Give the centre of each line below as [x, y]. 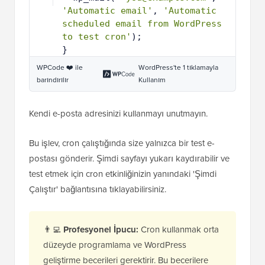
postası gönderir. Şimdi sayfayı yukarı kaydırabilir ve [129, 174]
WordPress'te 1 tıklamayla [178, 83]
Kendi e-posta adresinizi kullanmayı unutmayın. [118, 129]
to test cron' [97, 37]
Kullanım [152, 95]
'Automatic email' [107, 11]
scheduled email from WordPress [142, 24]
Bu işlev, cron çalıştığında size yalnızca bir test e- [122, 158]
